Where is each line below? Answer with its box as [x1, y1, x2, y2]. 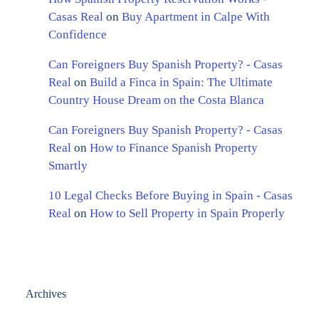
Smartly [48, 158, 88, 172]
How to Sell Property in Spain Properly [90, 206, 285, 220]
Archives [26, 287, 66, 300]
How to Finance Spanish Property [90, 140, 258, 155]
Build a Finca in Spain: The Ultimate [90, 75, 273, 89]
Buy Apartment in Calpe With [122, 9, 270, 23]
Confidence [48, 27, 107, 41]
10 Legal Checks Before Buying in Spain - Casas [48, 188, 293, 202]
